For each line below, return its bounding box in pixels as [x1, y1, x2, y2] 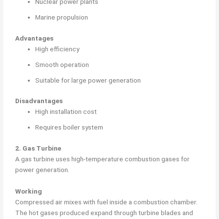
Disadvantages [15, 97, 63, 105]
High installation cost [35, 108, 97, 116]
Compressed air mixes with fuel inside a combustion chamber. [15, 197, 198, 206]
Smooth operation [35, 60, 89, 68]
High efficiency [35, 44, 80, 53]
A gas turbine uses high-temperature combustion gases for [15, 155, 190, 163]
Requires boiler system [35, 123, 104, 131]
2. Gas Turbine [15, 144, 62, 152]
